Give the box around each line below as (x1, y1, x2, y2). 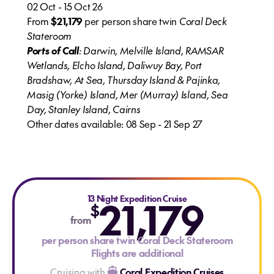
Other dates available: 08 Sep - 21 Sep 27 (27, 117, 202, 130)
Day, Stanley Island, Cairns (27, 102, 141, 116)
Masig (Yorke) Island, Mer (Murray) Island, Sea (27, 87, 228, 101)
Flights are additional (91, 246, 183, 259)
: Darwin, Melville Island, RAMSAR (78, 43, 224, 57)
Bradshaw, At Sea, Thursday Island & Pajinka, (27, 73, 220, 86)
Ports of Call (27, 43, 79, 57)
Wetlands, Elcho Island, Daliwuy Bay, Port (27, 58, 202, 72)
